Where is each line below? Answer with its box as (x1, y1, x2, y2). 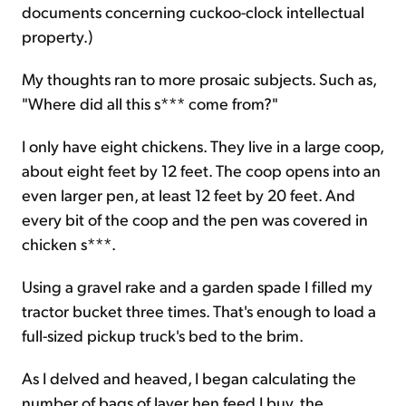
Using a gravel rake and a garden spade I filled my (22, 275, 372, 297)
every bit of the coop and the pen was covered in (22, 208, 368, 230)
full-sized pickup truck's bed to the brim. (22, 324, 304, 346)
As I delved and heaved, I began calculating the (22, 367, 356, 389)
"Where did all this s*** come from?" (22, 92, 278, 114)
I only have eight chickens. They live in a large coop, (22, 135, 383, 157)
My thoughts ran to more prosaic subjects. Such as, (22, 68, 376, 90)
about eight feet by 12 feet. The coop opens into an (22, 159, 381, 181)
